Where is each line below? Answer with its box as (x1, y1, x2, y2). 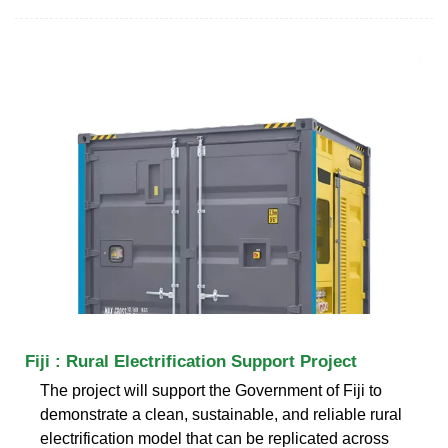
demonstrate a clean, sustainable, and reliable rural (40, 405, 402, 423)
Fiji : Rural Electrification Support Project (25, 351, 357, 371)
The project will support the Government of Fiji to (40, 381, 382, 399)
